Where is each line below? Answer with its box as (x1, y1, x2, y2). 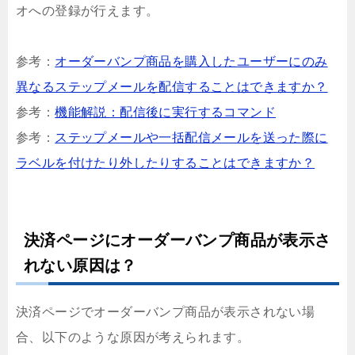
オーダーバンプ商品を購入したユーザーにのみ (55, 54, 328, 68)
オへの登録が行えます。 (16, 3, 159, 17)
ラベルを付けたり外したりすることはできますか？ (16, 155, 315, 170)
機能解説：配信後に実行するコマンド (55, 105, 277, 119)
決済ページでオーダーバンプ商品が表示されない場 (16, 304, 315, 319)
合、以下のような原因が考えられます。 (16, 330, 250, 344)
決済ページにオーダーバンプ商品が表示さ (24, 231, 331, 249)
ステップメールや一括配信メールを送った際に (55, 130, 328, 144)
